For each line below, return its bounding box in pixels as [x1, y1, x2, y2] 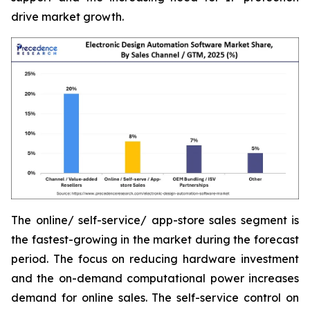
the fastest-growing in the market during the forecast [11, 232, 299, 247]
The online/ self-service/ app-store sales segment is [11, 213, 299, 228]
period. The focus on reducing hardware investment [11, 252, 299, 266]
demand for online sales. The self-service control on [11, 291, 299, 305]
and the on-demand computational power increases [11, 271, 299, 286]
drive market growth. [11, 10, 124, 24]
